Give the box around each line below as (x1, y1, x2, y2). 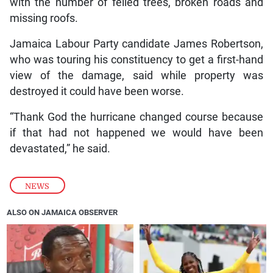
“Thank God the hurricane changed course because (9, 110, 264, 123)
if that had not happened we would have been (9, 126, 264, 139)
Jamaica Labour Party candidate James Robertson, (9, 37, 264, 50)
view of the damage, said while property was (9, 69, 264, 82)
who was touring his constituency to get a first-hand (9, 53, 264, 66)
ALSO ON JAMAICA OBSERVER (7, 207, 118, 217)
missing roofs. (9, 12, 78, 24)
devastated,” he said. (9, 142, 110, 155)
